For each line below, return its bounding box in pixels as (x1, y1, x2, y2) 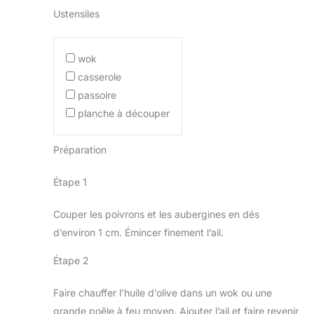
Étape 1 (53, 176, 87, 189)
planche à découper (78, 107, 170, 119)
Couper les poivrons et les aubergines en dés (53, 208, 259, 221)
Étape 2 (53, 254, 89, 267)
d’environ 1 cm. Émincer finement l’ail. (53, 226, 224, 239)
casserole (78, 70, 121, 83)
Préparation (53, 144, 107, 156)
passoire (78, 88, 116, 101)
